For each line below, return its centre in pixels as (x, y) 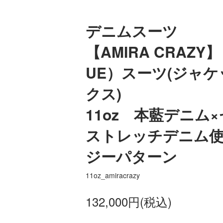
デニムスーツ (132, 31)
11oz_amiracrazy (113, 175)
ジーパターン (131, 156)
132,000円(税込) (129, 201)
